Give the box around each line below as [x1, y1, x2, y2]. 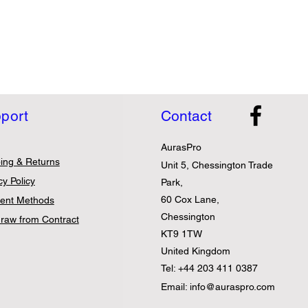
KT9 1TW [160, 228, 202, 240]
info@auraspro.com [189, 281, 275, 293]
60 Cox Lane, [160, 194, 219, 206]
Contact [160, 107, 212, 125]
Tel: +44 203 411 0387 [160, 263, 258, 274]
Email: [160, 281, 190, 293]
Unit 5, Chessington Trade [160, 159, 273, 171]
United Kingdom [160, 245, 230, 257]
